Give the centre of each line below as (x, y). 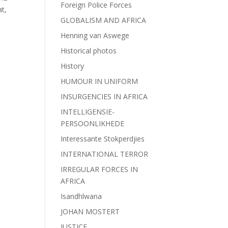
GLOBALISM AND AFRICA (104, 20)
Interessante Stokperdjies (103, 139)
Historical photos (89, 51)
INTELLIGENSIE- (88, 112)
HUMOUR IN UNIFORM (99, 81)
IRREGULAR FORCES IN (99, 169)
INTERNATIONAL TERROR (105, 154)
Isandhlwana (81, 196)
